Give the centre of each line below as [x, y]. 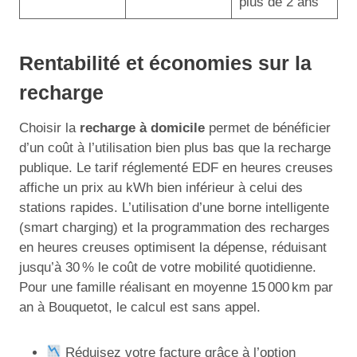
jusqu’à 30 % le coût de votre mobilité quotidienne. [168, 267]
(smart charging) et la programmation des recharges [175, 227]
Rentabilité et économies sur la [165, 63]
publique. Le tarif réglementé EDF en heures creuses [176, 167]
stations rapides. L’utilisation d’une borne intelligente [174, 207]
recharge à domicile [142, 127]
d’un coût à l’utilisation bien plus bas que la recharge [175, 147]
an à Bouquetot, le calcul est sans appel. [140, 307]
